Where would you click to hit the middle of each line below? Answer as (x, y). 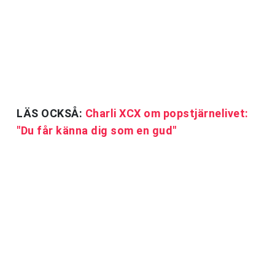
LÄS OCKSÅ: (51, 114)
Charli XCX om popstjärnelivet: (167, 114)
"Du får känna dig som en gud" (97, 131)
